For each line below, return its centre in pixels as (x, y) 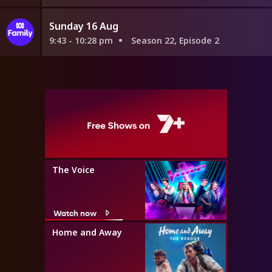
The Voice (73, 169)
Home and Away (87, 232)
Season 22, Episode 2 (175, 40)
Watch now (75, 212)
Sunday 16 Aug (83, 26)
